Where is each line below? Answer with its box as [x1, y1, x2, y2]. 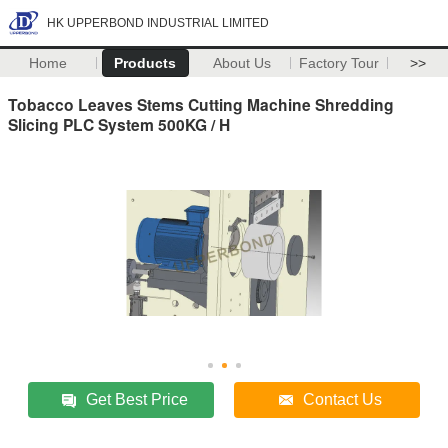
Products [114, 55, 177, 71]
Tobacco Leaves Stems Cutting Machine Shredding [8, 92, 394, 116]
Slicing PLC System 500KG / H [8, 112, 230, 136]
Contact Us [303, 390, 383, 408]
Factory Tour [299, 55, 380, 71]
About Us [213, 55, 272, 71]
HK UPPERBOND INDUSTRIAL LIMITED [47, 16, 269, 30]
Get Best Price [86, 390, 189, 408]
